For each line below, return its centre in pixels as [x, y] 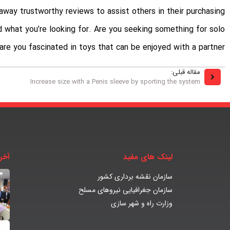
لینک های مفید [148, 157]
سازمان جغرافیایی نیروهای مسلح [126, 190]
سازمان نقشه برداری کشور [135, 177]
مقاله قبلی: [186, 72]
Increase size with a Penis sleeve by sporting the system [115, 82]
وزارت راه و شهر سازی [142, 204]
